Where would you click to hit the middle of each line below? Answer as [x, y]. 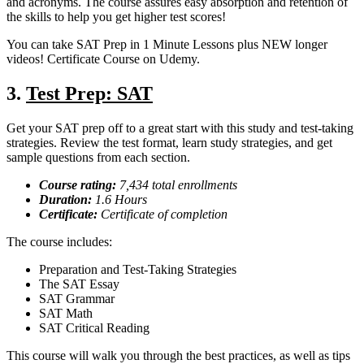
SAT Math [66, 313]
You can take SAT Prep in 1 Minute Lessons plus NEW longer [167, 45]
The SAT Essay [79, 284]
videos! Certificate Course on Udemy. [103, 59]
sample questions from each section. [98, 157]
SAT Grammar [77, 298]
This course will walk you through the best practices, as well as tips [178, 355]
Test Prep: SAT [89, 93]
